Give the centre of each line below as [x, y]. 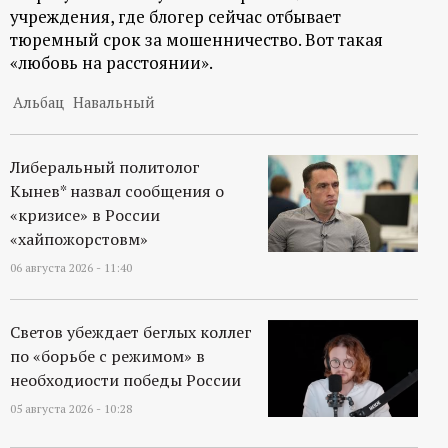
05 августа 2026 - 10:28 [71, 409]
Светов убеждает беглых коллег [131, 332]
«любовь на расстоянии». [111, 63]
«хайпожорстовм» [79, 239]
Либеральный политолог [105, 167]
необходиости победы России [125, 380]
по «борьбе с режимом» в [107, 356]
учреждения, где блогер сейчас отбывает [175, 17]
